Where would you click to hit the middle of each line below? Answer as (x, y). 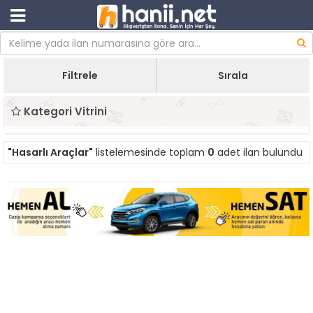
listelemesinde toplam (150, 152)
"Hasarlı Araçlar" (50, 152)
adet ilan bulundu (259, 152)
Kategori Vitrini (64, 111)
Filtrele (80, 75)
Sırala (233, 75)
